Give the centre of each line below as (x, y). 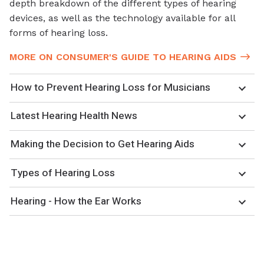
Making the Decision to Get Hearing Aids (103, 144)
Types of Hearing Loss (63, 173)
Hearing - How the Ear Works (76, 201)
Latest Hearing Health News (74, 116)
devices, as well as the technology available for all (122, 18)
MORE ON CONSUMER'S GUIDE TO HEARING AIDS (123, 57)
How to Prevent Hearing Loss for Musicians (110, 88)
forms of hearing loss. (59, 32)
